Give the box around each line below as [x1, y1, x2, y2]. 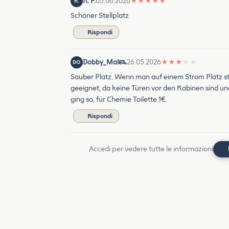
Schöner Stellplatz [71, 11, 129, 20]
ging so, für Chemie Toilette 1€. [71, 95, 167, 104]
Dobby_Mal [83, 58, 119, 66]
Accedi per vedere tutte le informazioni [89, 145, 213, 153]
